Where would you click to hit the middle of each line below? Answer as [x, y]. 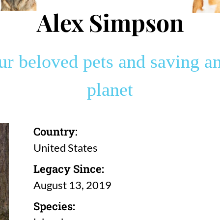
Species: [54, 206]
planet [110, 89]
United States [65, 147]
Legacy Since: [69, 168]
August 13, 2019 [72, 185]
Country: [55, 131]
